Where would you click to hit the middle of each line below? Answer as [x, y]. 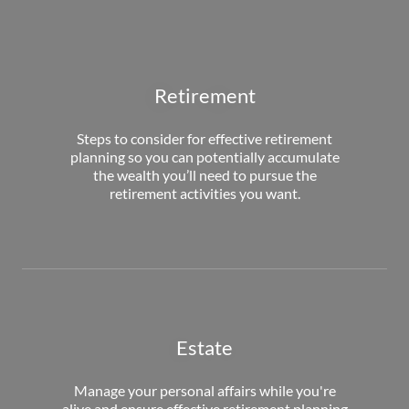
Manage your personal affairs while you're [204, 390]
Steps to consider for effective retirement [204, 138]
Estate [204, 347]
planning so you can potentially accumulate [204, 156]
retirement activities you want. [204, 193]
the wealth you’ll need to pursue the [204, 174]
